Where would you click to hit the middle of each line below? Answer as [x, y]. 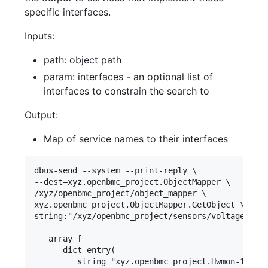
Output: [41, 115]
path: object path [83, 60]
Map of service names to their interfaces [136, 139]
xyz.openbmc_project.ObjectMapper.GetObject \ [139, 205]
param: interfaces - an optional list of [128, 77]
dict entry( [75, 250]
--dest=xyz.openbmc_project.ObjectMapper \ [132, 182]
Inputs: [39, 36]
